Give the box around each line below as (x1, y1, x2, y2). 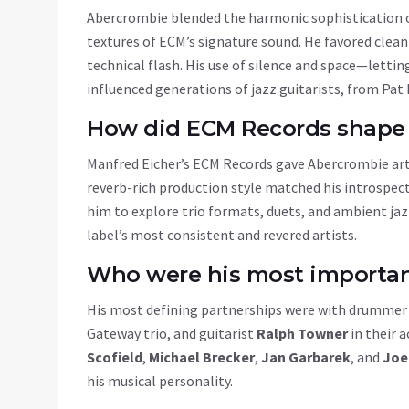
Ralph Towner (257, 324, 348, 343)
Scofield (87, 348, 142, 367)
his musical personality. (87, 372, 233, 391)
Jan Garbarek (261, 348, 351, 367)
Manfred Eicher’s (87, 154, 193, 173)
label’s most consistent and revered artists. (87, 225, 357, 245)
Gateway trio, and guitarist (87, 324, 257, 343)
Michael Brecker (149, 348, 255, 367)
